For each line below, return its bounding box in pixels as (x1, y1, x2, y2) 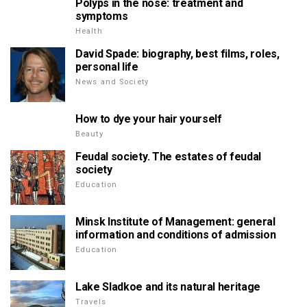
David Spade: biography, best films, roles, (75, 47, 280, 60)
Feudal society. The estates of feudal (75, 149, 262, 163)
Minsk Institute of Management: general (75, 214, 275, 228)
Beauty (75, 129, 103, 138)
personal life (75, 60, 138, 73)
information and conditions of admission (75, 228, 276, 241)
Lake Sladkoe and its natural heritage (75, 280, 261, 293)
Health (75, 26, 103, 36)
